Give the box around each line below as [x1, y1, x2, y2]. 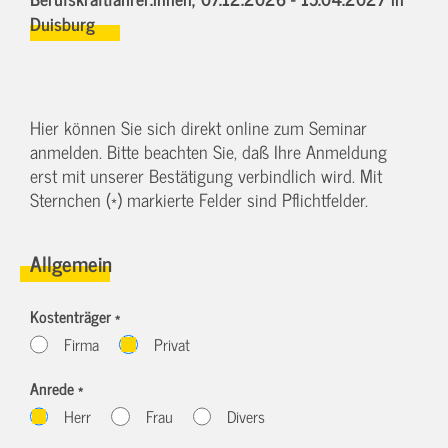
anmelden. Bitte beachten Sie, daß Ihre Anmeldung [30, 137, 387, 166]
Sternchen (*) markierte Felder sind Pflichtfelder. [30, 185, 368, 214]
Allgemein [30, 245, 112, 280]
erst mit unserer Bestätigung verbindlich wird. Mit [30, 161, 382, 190]
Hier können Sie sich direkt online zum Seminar [30, 113, 367, 142]
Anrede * [30, 375, 83, 402]
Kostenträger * [30, 303, 120, 330]
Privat [153, 331, 190, 358]
